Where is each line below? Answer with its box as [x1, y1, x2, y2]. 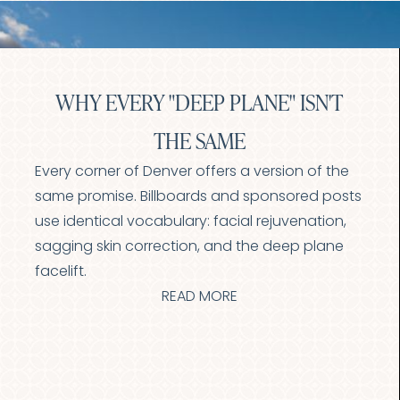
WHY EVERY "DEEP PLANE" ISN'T [55, 87, 344, 117]
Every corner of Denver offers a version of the [35, 165, 349, 179]
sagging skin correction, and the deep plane [35, 240, 344, 254]
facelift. [35, 265, 87, 279]
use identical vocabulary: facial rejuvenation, [35, 215, 346, 229]
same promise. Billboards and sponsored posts [35, 190, 362, 204]
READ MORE [161, 290, 237, 304]
